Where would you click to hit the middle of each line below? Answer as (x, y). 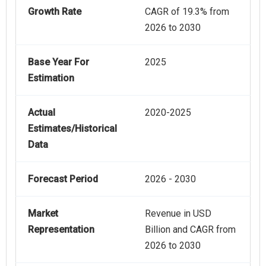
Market (43, 214)
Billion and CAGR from (190, 230)
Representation (61, 230)
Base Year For (58, 62)
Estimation (51, 78)
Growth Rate (55, 12)
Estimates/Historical (72, 129)
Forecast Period (63, 179)
